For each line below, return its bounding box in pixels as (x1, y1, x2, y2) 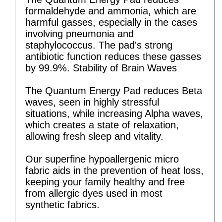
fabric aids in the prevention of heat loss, (25, 165, 204, 176)
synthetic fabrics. (25, 199, 100, 210)
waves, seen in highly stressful (25, 96, 159, 108)
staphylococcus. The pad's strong (25, 39, 172, 51)
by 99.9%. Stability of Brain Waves (25, 62, 177, 73)
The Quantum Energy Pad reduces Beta (25, 85, 202, 96)
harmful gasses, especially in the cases (25, 16, 197, 28)
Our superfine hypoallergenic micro (25, 153, 179, 165)
